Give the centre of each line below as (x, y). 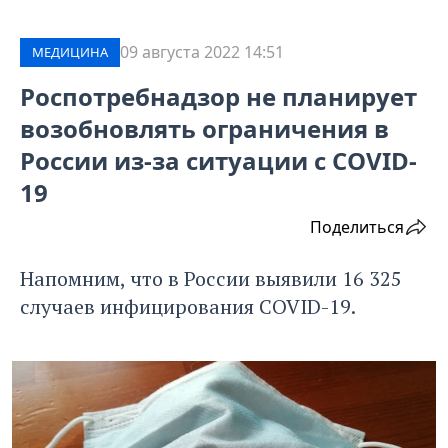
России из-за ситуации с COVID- (218, 161)
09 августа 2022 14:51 (202, 52)
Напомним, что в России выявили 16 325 (211, 279)
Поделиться (357, 227)
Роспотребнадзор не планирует (218, 97)
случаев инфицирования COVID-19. (188, 307)
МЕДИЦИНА (70, 52)
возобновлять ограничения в (204, 129)
